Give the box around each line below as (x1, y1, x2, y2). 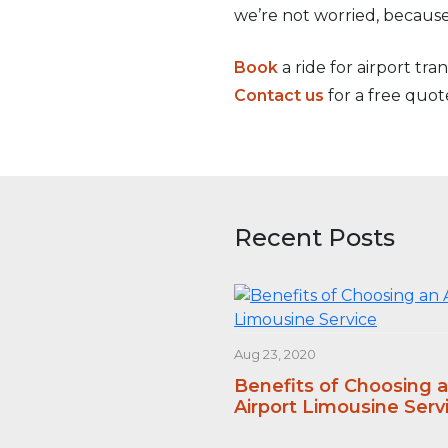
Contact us (234, 86, 324, 105)
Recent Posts (234, 223, 395, 252)
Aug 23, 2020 (234, 346, 316, 362)
